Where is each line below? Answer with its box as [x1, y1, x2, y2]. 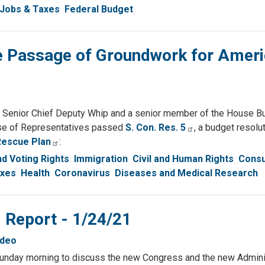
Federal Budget [64, 4, 133, 15]
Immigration [74, 153, 128, 165]
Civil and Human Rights [132, 153, 234, 165]
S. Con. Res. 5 [125, 122, 186, 134]
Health [21, 167, 50, 179]
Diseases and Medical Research [115, 167, 258, 179]
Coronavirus [54, 167, 110, 179]
